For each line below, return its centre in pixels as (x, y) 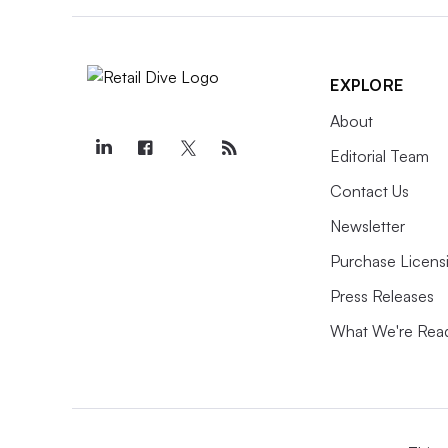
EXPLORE (367, 85)
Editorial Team (379, 156)
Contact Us (369, 191)
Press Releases (382, 296)
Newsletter (367, 226)
